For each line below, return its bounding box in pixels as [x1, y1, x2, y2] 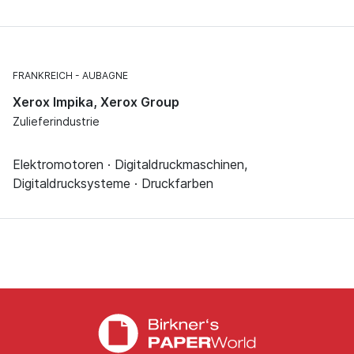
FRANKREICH [13, 69, 73, 81]
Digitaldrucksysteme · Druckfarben [13, 175, 213, 191]
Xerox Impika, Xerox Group [13, 93, 179, 110]
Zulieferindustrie [13, 114, 100, 128]
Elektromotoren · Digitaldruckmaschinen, [13, 156, 247, 172]
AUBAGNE [82, 69, 128, 81]
